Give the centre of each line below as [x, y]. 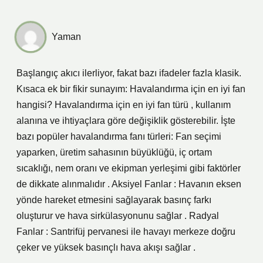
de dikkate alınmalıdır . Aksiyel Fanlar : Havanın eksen [129, 184]
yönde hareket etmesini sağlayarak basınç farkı [114, 200]
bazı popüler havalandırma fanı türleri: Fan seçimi [119, 136]
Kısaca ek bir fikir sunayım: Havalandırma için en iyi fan [131, 89]
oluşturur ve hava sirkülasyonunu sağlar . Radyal [118, 216]
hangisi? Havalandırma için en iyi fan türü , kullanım [124, 105]
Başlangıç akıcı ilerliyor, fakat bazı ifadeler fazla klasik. [129, 73]
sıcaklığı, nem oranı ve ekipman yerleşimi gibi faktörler [129, 168]
